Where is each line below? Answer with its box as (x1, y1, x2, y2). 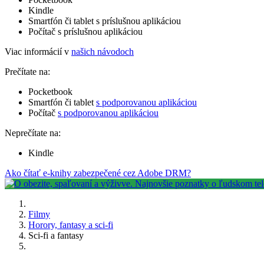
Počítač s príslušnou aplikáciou (28, 26, 143, 37)
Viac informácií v (5, 46, 71, 57)
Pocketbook (28, 86, 72, 97)
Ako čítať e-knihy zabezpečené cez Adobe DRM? (5, 167, 191, 178)
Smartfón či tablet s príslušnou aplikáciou (28, 15, 181, 26)
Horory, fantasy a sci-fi (28, 219, 113, 230)
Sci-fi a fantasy (28, 230, 84, 240)
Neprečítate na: (5, 127, 61, 138)
